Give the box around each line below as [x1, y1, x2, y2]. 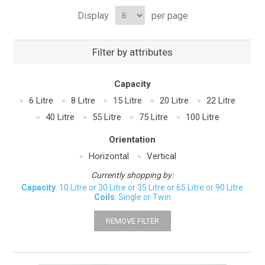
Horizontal [88, 151, 129, 162]
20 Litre [160, 95, 189, 106]
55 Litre [92, 112, 121, 123]
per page [151, 9, 188, 21]
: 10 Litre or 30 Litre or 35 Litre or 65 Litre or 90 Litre [56, 183, 244, 193]
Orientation [109, 134, 156, 146]
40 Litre [45, 112, 75, 123]
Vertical [146, 151, 176, 162]
